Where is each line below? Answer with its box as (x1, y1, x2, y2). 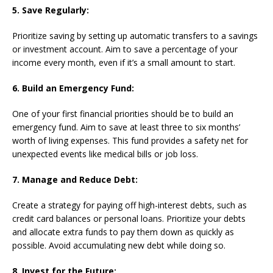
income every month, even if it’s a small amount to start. (12, 56, 235, 68)
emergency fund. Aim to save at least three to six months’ (12, 121, 240, 133)
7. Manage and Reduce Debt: (12, 173, 138, 185)
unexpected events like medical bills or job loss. (12, 147, 198, 160)
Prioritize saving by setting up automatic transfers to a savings (12, 29, 258, 41)
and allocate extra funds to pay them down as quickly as (12, 225, 234, 238)
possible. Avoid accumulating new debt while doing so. (12, 239, 225, 251)
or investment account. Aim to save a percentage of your (12, 43, 238, 55)
